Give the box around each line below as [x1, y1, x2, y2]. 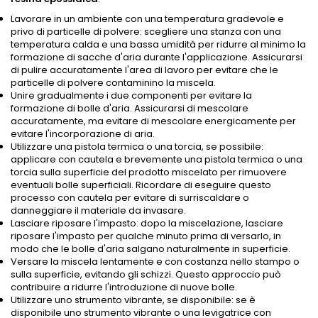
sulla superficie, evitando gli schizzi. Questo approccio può [11, 268, 281, 282]
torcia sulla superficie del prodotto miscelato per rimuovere [11, 165, 287, 180]
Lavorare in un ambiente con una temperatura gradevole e [11, 12, 284, 26]
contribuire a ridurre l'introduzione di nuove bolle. [11, 280, 237, 295]
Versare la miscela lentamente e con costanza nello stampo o [11, 255, 300, 269]
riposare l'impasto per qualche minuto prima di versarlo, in [11, 229, 281, 243]
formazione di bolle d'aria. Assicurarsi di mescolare [11, 102, 248, 116]
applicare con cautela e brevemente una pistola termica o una [11, 153, 302, 167]
